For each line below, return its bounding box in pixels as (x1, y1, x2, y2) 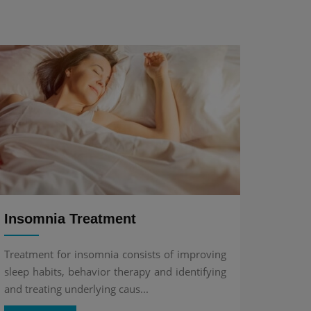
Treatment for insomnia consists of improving (4, 247, 226, 262)
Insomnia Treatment (4, 211, 136, 227)
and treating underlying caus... (4, 282, 149, 296)
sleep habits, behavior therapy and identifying (4, 264, 226, 279)
